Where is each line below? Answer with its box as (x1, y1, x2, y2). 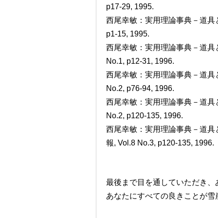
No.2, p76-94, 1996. (106, 84, 174, 92)
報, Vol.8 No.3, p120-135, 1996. (106, 139, 214, 147)
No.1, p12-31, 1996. (106, 57, 174, 65)
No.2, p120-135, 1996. (106, 111, 183, 120)
